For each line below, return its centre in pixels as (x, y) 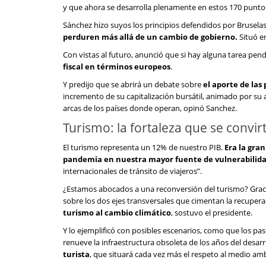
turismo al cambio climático (117, 213)
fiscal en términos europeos (117, 66)
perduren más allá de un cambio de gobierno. (151, 37)
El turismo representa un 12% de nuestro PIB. (144, 147)
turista (76, 254)
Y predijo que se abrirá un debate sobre (133, 84)
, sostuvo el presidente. (212, 213)
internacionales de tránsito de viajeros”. (132, 171)
